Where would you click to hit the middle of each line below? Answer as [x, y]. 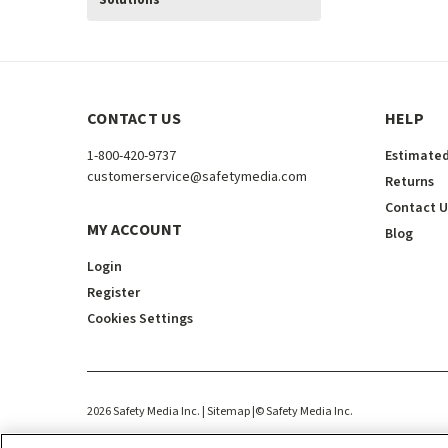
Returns [409, 182]
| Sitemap [226, 411]
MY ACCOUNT [135, 230]
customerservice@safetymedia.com [197, 177]
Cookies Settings [140, 319]
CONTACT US [134, 119]
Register [113, 293]
